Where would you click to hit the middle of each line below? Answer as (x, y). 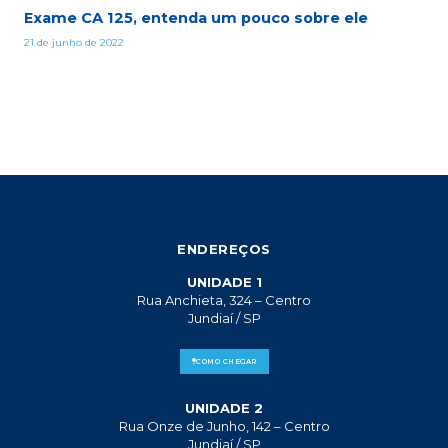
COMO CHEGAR (226, 361)
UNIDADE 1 (224, 281)
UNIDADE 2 (224, 407)
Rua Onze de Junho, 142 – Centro (224, 425)
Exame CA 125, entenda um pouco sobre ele (195, 17)
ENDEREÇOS (224, 248)
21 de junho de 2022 (73, 42)
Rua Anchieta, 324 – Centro (224, 299)
